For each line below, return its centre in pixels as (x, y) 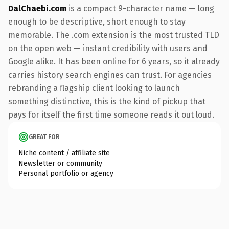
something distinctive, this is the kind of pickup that (107, 101)
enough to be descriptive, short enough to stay (97, 21)
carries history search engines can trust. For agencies (110, 75)
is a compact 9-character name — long (140, 8)
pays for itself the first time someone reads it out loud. (111, 114)
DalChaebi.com (37, 8)
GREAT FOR (44, 137)
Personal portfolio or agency (66, 173)
